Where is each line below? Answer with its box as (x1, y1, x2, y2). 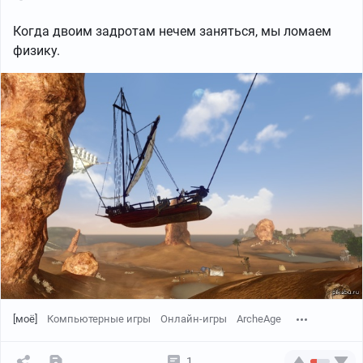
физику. (13, 43, 60, 58)
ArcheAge (237, 312, 281, 325)
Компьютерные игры (47, 312, 151, 325)
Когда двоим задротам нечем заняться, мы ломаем (13, 23, 331, 39)
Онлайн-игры (160, 312, 227, 325)
